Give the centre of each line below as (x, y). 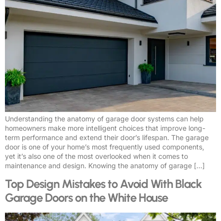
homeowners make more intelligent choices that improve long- (105, 128)
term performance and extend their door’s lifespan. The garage (107, 138)
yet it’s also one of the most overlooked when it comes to (96, 156)
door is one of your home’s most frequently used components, (105, 147)
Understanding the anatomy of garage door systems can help (104, 119)
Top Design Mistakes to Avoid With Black (103, 184)
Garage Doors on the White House (86, 198)
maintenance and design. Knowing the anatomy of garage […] (105, 166)
